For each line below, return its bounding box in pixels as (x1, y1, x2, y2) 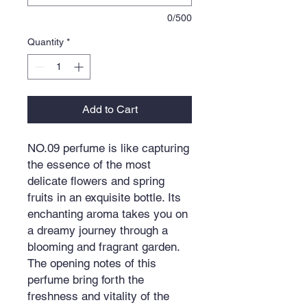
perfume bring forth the (27, 272, 144, 286)
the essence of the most (27, 157, 151, 171)
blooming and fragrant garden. (27, 239, 180, 254)
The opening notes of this (27, 256, 156, 270)
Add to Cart (82, 102, 138, 116)
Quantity (27, 36, 64, 47)
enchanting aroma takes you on (27, 206, 188, 221)
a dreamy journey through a (27, 223, 168, 237)
